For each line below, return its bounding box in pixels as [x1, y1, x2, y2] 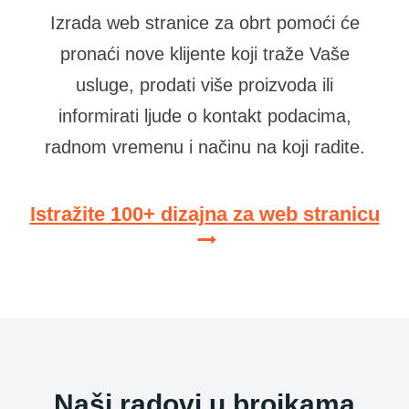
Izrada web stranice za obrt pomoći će [49, 13, 360, 34]
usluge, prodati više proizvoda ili [76, 75, 333, 96]
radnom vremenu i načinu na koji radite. [44, 137, 365, 158]
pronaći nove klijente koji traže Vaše [59, 44, 350, 65]
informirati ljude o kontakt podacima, [58, 106, 351, 127]
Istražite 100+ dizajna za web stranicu [29, 203, 380, 226]
